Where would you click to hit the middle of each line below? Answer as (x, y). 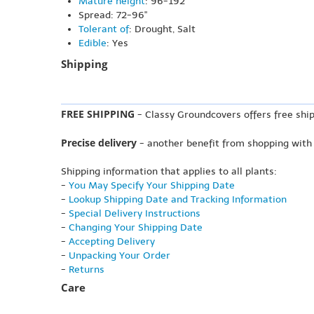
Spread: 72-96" (113, 15)
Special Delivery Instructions (135, 214)
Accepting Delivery (112, 242)
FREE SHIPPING (98, 114)
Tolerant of (104, 29)
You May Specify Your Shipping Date (152, 186)
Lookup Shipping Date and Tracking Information (178, 200)
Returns (87, 270)
